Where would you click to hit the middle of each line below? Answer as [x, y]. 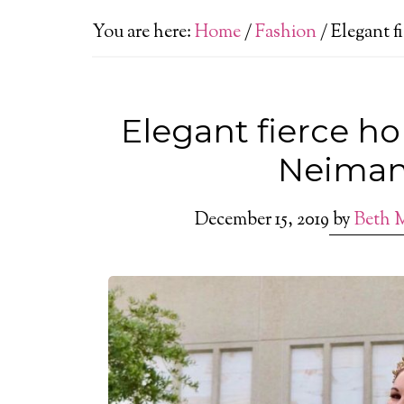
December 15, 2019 [262, 220]
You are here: [143, 33]
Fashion [286, 33]
